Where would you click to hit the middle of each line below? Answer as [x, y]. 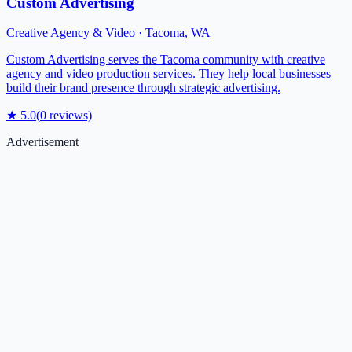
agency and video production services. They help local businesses [169, 74]
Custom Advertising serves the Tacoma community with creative [166, 60]
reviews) [69, 115]
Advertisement [42, 142]
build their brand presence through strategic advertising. [143, 88]
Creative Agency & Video [71, 33]
